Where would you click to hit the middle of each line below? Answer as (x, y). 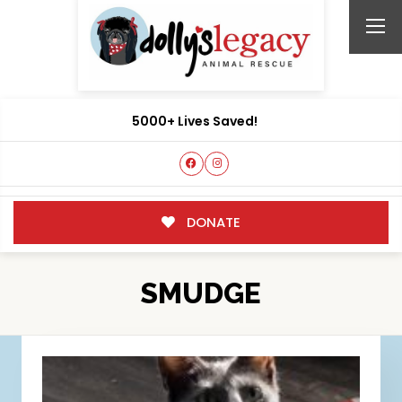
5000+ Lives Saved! (195, 122)
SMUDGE (201, 293)
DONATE (211, 222)
